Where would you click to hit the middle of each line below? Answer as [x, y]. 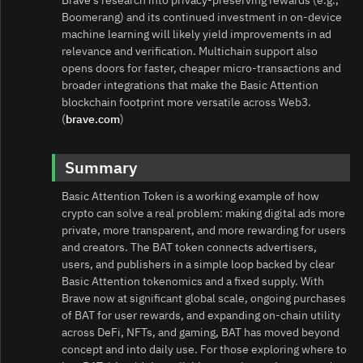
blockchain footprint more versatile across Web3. [186, 102]
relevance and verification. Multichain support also [190, 51]
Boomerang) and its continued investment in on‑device [202, 17]
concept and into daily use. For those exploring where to [204, 350]
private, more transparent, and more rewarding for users [204, 231]
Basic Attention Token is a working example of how [190, 196]
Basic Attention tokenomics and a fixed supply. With [193, 282]
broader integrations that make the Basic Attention [190, 85]
